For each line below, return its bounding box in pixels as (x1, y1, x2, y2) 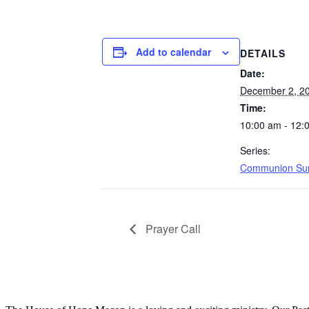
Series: (240, 143, 270, 157)
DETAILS (240, 46, 286, 60)
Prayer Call (143, 220, 201, 237)
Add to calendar (136, 45, 211, 59)
